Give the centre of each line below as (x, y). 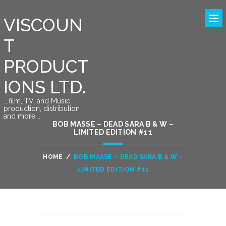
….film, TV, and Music (37, 101)
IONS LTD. (44, 87)
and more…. (22, 116)
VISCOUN (43, 25)
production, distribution (41, 108)
